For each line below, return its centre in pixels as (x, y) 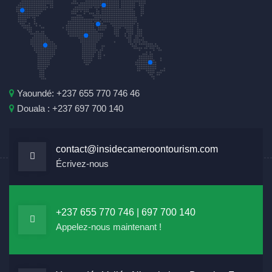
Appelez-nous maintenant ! (109, 227)
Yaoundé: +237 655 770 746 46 (77, 93)
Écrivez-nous (82, 164)
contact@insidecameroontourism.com (137, 149)
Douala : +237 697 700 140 (69, 109)
